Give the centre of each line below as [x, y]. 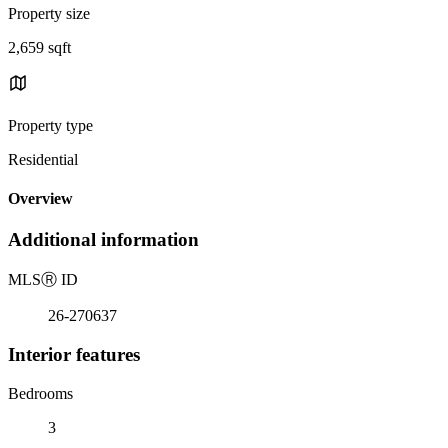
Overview [40, 199]
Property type [50, 125]
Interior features [74, 354]
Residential [43, 159]
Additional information [103, 240]
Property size [49, 13]
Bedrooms [40, 393]
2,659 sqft [39, 47]
